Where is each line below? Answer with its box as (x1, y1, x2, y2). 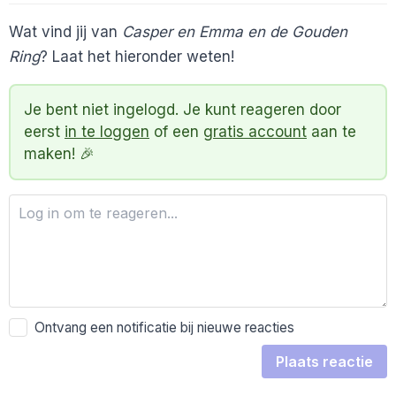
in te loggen (65, 123, 149, 141)
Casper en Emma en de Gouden (122, 23, 347, 42)
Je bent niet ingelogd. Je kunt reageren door (24, 101, 341, 119)
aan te (307, 123, 356, 141)
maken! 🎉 (24, 145, 95, 164)
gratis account (203, 123, 307, 141)
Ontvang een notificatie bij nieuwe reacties (27, 318, 295, 336)
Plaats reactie (276, 352, 373, 370)
